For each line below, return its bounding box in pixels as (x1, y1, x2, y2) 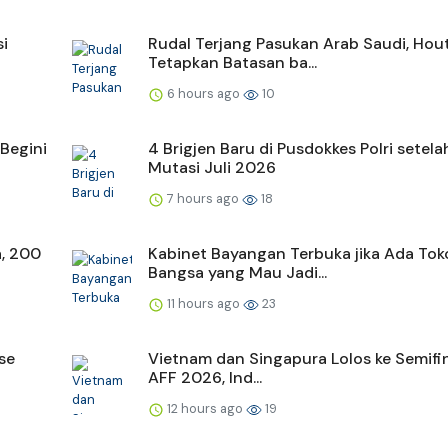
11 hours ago (164, 294, 243, 312)
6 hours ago (164, 84, 243, 102)
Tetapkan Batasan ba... (148, 51, 317, 73)
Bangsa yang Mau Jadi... (148, 261, 327, 283)
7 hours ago (164, 189, 242, 207)
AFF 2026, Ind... (148, 366, 262, 388)
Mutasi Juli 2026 (148, 156, 276, 178)
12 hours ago (164, 399, 246, 417)
